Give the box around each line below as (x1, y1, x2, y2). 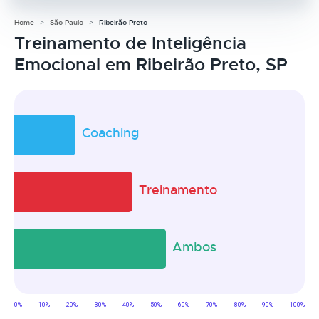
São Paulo (50, 17, 83, 27)
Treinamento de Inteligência (14, 32, 246, 54)
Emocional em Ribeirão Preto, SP (14, 53, 288, 75)
